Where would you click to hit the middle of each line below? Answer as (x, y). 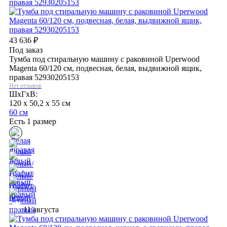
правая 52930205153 (44, 77)
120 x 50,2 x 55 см (40, 103)
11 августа (40, 209)
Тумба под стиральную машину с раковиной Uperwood (104, 59)
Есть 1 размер (33, 121)
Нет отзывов (25, 85)
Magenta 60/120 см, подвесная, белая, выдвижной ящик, (105, 68)
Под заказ (26, 50)
